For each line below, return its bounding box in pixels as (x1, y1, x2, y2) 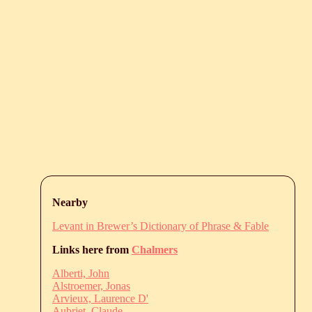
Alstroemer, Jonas (52, 280, 130, 292)
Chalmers (132, 244, 178, 256)
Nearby (52, 196, 88, 209)
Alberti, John (52, 267, 109, 280)
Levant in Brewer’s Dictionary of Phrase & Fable (52, 220, 269, 233)
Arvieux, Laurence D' (52, 292, 148, 305)
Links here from (52, 244, 132, 256)
